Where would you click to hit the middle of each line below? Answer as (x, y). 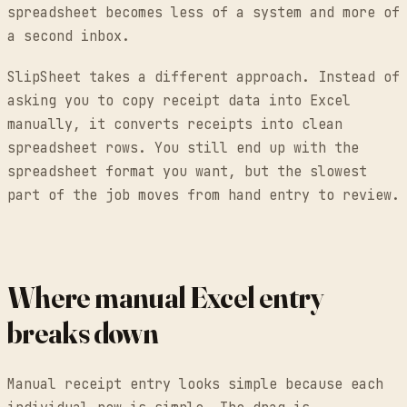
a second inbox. (69, 36)
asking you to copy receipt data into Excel (179, 100)
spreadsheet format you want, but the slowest (187, 171)
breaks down (83, 333)
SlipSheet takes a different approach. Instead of (203, 77)
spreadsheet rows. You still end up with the (183, 148)
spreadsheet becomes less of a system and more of (203, 12)
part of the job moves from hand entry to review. (203, 195)
